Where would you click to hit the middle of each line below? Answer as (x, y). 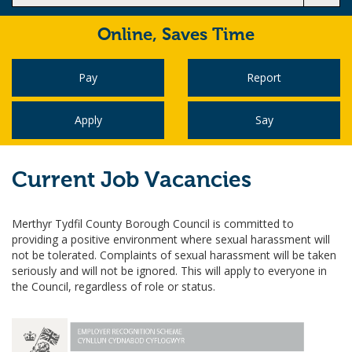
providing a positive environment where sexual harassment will (171, 239)
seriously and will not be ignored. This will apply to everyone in (169, 271)
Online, (130, 35)
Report (264, 77)
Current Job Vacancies (132, 181)
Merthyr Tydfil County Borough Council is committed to (153, 224)
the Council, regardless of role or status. (114, 286)
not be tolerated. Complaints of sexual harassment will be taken (174, 255)
